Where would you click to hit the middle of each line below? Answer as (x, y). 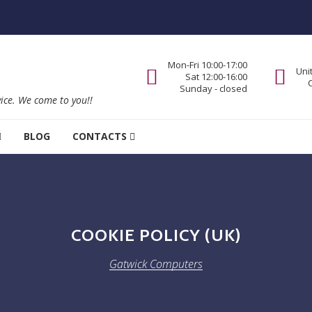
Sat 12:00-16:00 (216, 77)
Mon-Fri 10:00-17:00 (208, 65)
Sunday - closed (213, 89)
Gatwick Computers (156, 264)
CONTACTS (100, 136)
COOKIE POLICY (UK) (156, 235)
